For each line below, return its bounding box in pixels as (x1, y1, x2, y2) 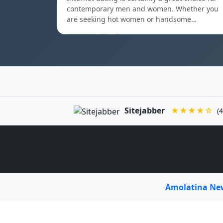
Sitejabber (124, 105, 165, 116)
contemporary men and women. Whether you (67, 4, 219, 13)
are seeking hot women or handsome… (67, 14, 197, 24)
